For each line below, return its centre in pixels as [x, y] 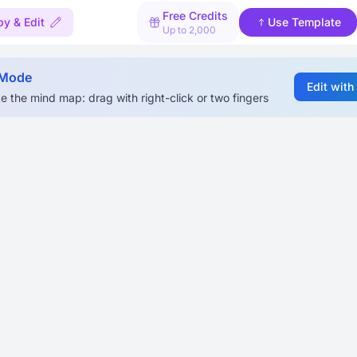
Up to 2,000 [189, 30]
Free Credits [195, 16]
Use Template [304, 22]
